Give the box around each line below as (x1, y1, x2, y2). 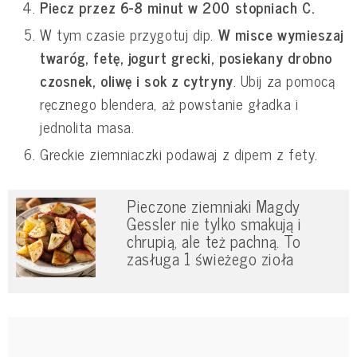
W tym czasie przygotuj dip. (40, 22, 218, 47)
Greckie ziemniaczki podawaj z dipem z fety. (40, 142, 318, 167)
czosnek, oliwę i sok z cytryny (40, 69, 233, 93)
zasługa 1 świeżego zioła (127, 245, 294, 273)
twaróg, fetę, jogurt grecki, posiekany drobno (40, 45, 332, 70)
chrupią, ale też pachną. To (127, 228, 301, 255)
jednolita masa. (40, 115, 139, 139)
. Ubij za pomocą (233, 69, 335, 93)
